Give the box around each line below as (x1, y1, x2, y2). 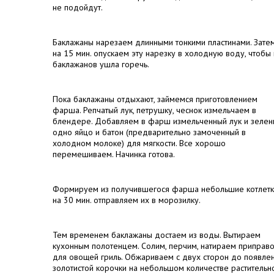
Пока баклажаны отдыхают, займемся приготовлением (53, 94, 257, 105)
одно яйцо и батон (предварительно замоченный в (53, 127, 246, 138)
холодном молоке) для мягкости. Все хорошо (53, 138, 226, 149)
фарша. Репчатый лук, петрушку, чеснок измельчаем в (53, 105, 256, 116)
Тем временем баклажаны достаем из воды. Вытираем (53, 229, 261, 240)
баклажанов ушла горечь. (53, 59, 151, 70)
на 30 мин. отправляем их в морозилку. (53, 194, 202, 206)
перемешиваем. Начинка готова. (53, 149, 175, 160)
